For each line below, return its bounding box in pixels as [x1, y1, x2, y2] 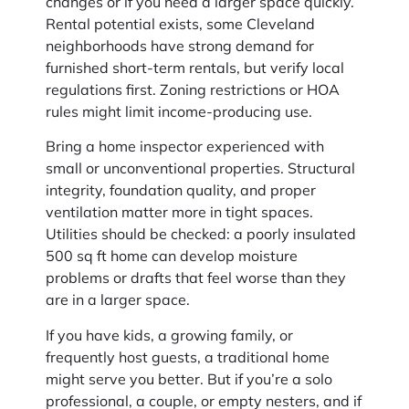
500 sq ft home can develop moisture [46, 246, 298, 266]
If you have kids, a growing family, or [46, 325, 293, 344]
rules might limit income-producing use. [46, 102, 312, 121]
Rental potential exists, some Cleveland [46, 15, 315, 34]
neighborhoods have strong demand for [46, 37, 314, 56]
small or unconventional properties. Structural [46, 159, 355, 178]
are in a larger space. [46, 290, 190, 309]
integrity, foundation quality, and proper [46, 181, 316, 200]
